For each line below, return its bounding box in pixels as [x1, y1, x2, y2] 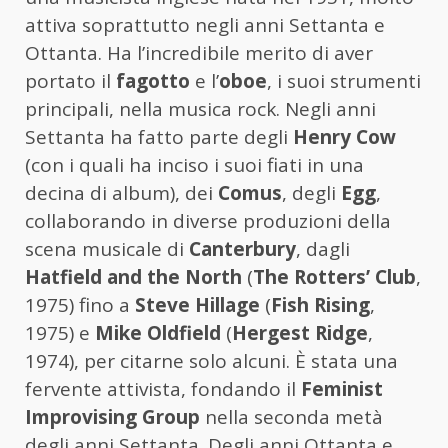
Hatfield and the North [25, 264, 242, 291]
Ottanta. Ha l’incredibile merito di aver [25, 40, 373, 67]
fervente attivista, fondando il [25, 376, 301, 403]
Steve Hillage [135, 292, 260, 319]
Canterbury [189, 236, 296, 263]
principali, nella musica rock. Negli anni [25, 96, 376, 123]
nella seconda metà [200, 404, 383, 431]
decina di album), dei [25, 180, 218, 207]
